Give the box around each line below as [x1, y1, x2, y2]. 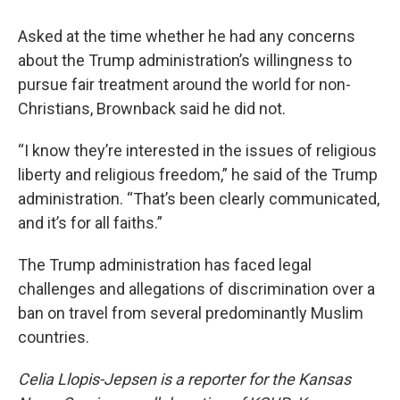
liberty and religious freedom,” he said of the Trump [18, 164, 378, 184]
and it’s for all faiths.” [18, 212, 162, 232]
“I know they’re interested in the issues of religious [18, 140, 377, 160]
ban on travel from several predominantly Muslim [18, 303, 363, 322]
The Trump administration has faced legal [18, 254, 312, 274]
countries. [18, 327, 89, 346]
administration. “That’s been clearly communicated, [18, 188, 379, 208]
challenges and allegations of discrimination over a [18, 279, 375, 298]
